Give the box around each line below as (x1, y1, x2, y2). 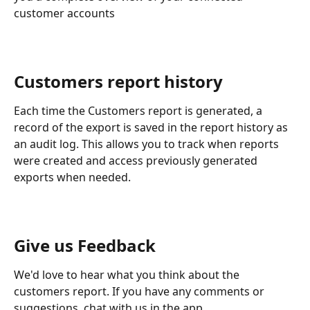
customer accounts (14, 6, 115, 21)
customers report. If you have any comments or (14, 284, 267, 299)
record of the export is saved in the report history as (14, 120, 291, 135)
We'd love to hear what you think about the (14, 267, 242, 282)
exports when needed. (14, 170, 131, 185)
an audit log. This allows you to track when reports (14, 136, 282, 152)
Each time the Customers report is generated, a (14, 103, 265, 118)
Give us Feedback (14, 234, 156, 257)
